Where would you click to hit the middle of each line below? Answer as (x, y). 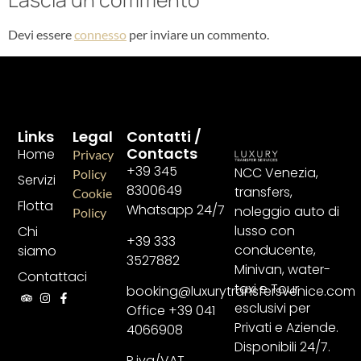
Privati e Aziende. (287, 328)
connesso (100, 35)
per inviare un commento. (198, 35)
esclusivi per (273, 309)
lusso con (265, 231)
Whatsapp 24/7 (175, 210)
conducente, (276, 251)
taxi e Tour (267, 289)
